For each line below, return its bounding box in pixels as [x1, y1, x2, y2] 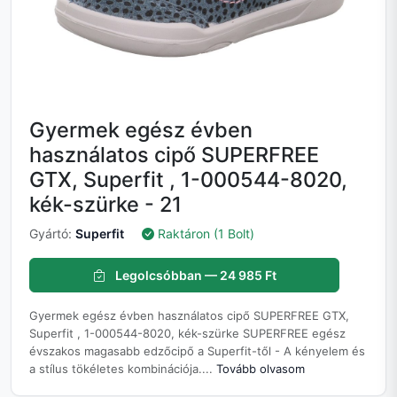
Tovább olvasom [216, 362, 305, 377]
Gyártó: [29, 226, 75, 242]
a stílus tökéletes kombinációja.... [29, 362, 216, 377]
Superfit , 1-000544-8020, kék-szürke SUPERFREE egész [29, 326, 346, 341]
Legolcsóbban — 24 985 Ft [112, 268, 276, 284]
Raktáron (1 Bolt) [158, 226, 254, 242]
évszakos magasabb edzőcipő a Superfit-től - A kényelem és [29, 344, 365, 359]
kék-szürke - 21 [29, 191, 182, 218]
